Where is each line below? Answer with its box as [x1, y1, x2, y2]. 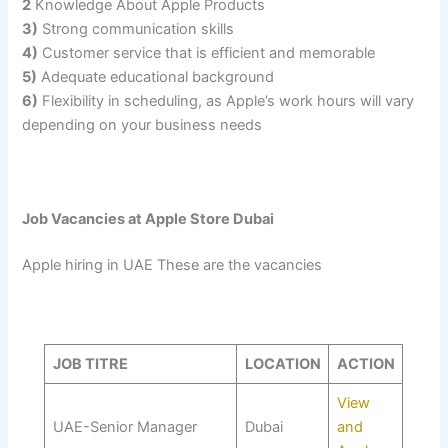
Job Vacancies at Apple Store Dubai [22, 210, 275, 229]
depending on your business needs [22, 115, 263, 134]
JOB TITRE [52, 355, 128, 374]
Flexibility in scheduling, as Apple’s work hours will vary [38, 91, 415, 110]
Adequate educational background [37, 67, 275, 86]
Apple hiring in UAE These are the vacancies [22, 256, 323, 275]
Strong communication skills [38, 19, 235, 38]
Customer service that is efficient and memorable [38, 43, 376, 62]
